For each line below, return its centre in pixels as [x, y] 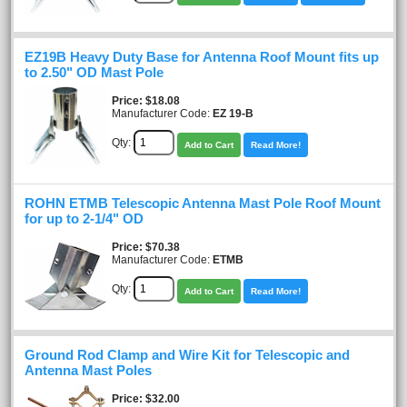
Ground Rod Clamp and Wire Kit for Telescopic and [187, 355]
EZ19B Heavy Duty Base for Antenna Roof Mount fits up [202, 57]
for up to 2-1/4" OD [84, 218]
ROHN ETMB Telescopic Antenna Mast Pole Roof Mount [203, 203]
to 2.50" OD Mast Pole [94, 72]
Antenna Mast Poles [88, 370]
